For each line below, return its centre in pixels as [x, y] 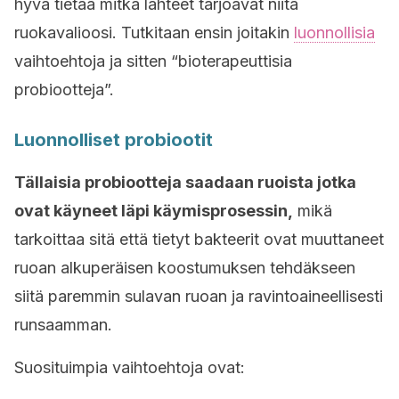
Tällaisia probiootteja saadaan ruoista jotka [185, 182]
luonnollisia [334, 33]
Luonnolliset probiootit [114, 140]
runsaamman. [63, 325]
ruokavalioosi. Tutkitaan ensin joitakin [154, 33]
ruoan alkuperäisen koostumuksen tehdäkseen [185, 268]
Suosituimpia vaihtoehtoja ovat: [130, 367]
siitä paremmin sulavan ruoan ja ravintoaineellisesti [199, 296]
